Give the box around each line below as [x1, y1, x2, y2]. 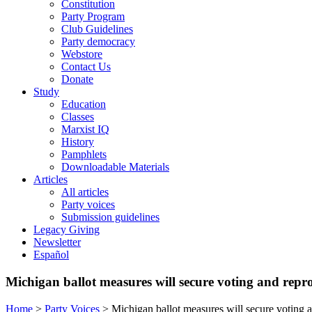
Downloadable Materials [61, 161, 169, 173]
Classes [61, 111, 94, 123]
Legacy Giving [33, 224, 100, 236]
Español [33, 249, 69, 261]
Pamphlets [61, 148, 107, 161]
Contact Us [61, 61, 111, 73]
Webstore [61, 48, 102, 61]
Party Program [61, 10, 125, 23]
